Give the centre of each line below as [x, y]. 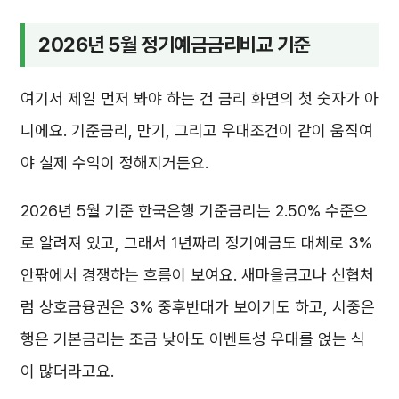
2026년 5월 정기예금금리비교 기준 [175, 44]
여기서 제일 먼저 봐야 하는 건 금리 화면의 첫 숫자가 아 [199, 99]
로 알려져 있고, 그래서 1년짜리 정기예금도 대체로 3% [196, 243]
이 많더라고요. [67, 371]
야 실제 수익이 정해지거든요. [114, 163]
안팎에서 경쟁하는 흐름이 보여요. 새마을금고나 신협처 [197, 275]
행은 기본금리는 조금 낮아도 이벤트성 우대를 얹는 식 [193, 339]
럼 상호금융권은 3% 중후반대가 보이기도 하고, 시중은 [198, 307]
